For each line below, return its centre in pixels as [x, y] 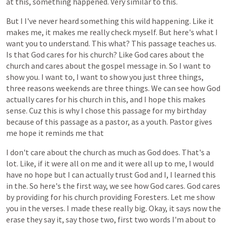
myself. [145, 32]
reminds [60, 133]
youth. [157, 122]
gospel [113, 66]
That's [193, 152]
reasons [41, 88]
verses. [53, 208]
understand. [69, 43]
